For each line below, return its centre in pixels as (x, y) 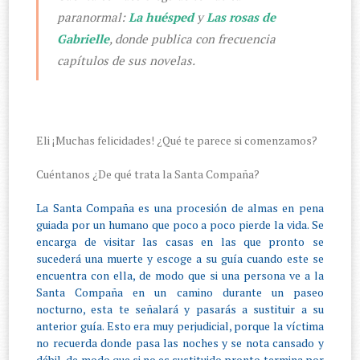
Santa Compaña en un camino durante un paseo (180, 292)
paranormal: (92, 16)
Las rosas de (241, 16)
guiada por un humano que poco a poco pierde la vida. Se (180, 225)
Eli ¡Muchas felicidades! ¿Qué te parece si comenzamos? (178, 141)
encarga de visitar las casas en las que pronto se (180, 242)
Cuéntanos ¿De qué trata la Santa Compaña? (148, 174)
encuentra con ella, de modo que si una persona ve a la (180, 276)
